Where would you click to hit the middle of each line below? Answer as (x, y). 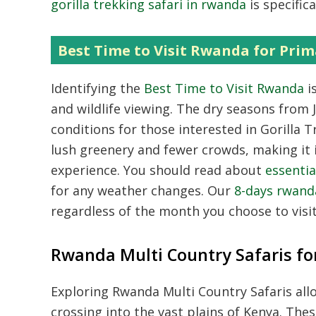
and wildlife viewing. (112, 108)
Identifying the (97, 88)
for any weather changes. (127, 190)
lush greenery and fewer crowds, (150, 149)
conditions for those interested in (156, 129)
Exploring (81, 291)
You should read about (193, 170)
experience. (85, 170)
